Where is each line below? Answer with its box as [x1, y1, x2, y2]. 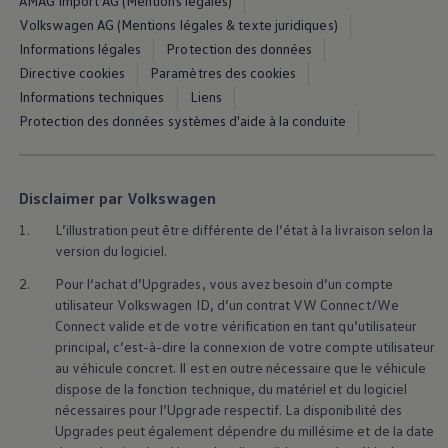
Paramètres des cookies [150, 63, 297, 81]
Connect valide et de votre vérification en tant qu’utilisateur [54, 316, 418, 334]
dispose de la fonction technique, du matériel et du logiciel [54, 379, 407, 397]
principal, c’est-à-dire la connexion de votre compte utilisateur [54, 337, 436, 355]
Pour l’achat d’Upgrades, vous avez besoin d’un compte [54, 274, 393, 292]
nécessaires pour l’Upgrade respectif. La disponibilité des [54, 400, 402, 418]
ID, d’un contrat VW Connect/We [192, 295, 399, 313]
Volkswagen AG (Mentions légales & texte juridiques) [18, 15, 338, 33]
